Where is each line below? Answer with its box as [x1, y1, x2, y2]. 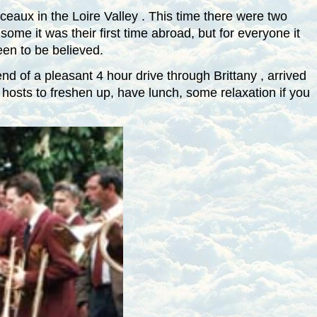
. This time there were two [141, 9, 287, 23]
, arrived [260, 69, 306, 83]
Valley [103, 9, 138, 23]
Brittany [213, 69, 257, 83]
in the [37, 9, 72, 23]
